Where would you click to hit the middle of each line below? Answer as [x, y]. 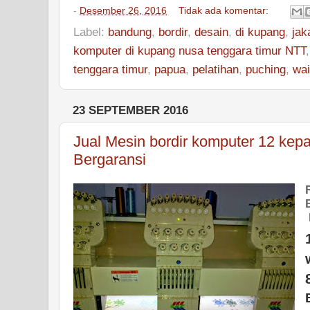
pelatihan [216, 69]
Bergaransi [110, 160]
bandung [130, 31]
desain [211, 31]
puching [266, 69]
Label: [91, 31]
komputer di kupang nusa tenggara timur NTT [190, 50]
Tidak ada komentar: [225, 11]
